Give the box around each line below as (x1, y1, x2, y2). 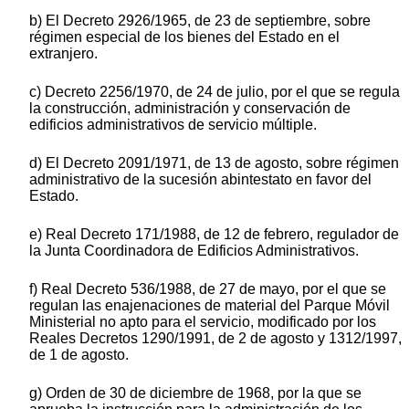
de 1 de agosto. (29, 346, 129, 362)
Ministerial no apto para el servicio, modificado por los (29, 313, 376, 330)
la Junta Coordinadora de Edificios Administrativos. (29, 242, 359, 258)
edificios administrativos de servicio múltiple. (29, 116, 317, 132)
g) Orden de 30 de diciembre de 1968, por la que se (29, 384, 362, 401)
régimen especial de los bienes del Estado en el (29, 28, 340, 45)
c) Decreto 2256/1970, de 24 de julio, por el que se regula (29, 83, 400, 100)
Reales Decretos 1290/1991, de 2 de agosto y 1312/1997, (29, 330, 402, 346)
